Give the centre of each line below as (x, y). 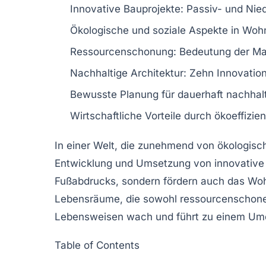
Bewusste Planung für (124, 94)
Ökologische (99, 30)
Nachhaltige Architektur (127, 73)
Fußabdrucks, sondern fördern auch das (151, 181)
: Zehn (200, 73)
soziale (169, 30)
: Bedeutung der (213, 51)
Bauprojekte (152, 9)
